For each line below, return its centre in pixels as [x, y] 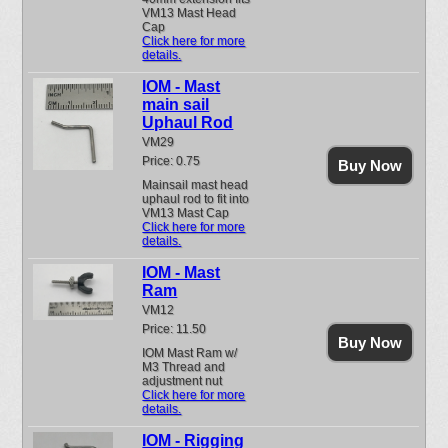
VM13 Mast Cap [189, 213]
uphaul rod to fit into [196, 199]
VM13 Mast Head [189, 13]
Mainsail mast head [195, 185]
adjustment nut [185, 381]
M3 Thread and [184, 367]
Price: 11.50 [174, 329]
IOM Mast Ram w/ [190, 353]
